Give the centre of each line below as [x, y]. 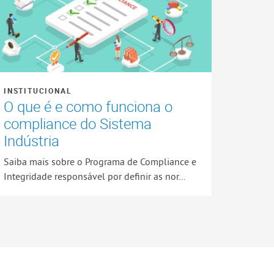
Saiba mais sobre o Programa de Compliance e [100, 161]
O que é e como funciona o [88, 107]
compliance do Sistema [77, 124]
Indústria [31, 141]
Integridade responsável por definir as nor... [94, 176]
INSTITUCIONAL [38, 91]
